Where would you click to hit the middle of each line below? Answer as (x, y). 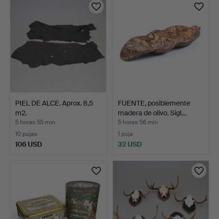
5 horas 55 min (35, 122)
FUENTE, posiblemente (154, 103)
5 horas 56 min (138, 122)
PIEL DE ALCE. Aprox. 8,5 (54, 103)
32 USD (130, 144)
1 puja (125, 134)
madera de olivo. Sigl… (152, 113)
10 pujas (26, 134)
